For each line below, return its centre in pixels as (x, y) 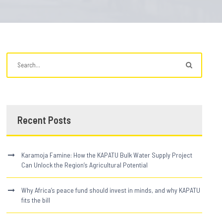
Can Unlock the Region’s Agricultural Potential (85, 165)
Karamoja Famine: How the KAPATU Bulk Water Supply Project (107, 155)
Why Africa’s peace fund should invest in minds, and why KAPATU (111, 190)
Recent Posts (44, 120)
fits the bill (36, 200)
